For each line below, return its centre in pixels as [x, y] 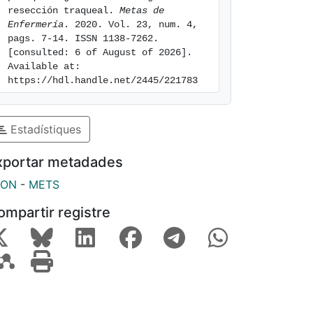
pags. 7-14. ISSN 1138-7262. [83, 38]
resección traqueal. [64, 10]
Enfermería [36, 24]
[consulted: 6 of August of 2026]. [100, 52]
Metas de [142, 10]
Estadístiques [44, 129]
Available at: [44, 66]
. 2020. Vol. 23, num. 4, [131, 24]
